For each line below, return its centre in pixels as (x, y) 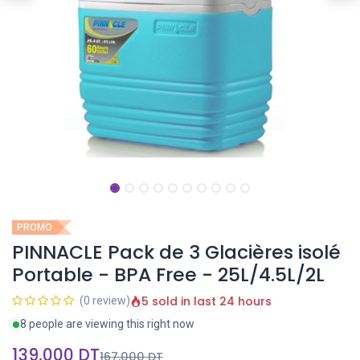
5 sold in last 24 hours (207, 301)
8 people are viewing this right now (107, 324)
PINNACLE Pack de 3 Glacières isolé (176, 252)
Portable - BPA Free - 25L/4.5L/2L (168, 274)
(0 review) (105, 301)
